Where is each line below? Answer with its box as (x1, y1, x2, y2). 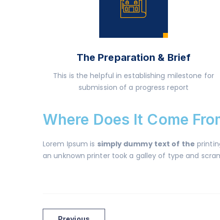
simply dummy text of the (97, 139, 195, 149)
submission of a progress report (78, 82, 189, 92)
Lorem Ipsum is (43, 139, 97, 149)
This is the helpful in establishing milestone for (53, 71, 214, 81)
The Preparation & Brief (76, 52, 191, 63)
